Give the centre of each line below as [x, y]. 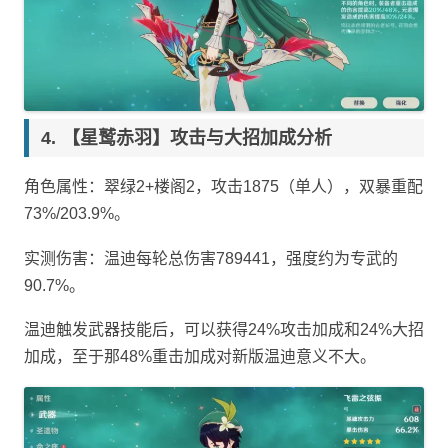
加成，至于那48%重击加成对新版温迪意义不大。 [200, 356]
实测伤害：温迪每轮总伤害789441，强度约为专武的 [211, 258]
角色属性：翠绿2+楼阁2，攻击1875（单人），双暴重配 [223, 187]
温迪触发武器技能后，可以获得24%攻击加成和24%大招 [224, 329]
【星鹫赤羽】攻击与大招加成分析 [197, 138]
